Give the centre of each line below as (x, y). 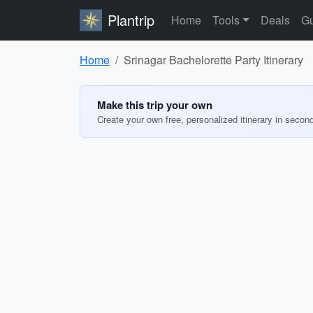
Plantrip (131, 20)
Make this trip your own (155, 105)
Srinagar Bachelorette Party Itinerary (213, 60)
